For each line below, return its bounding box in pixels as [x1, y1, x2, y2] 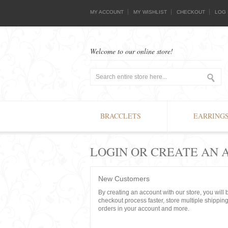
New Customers [98, 175, 150, 183]
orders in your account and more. [98, 205, 189, 212]
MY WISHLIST [133, 9, 167, 15]
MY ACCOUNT [90, 9, 124, 15]
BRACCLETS [100, 111, 141, 121]
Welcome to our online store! [90, 46, 173, 56]
